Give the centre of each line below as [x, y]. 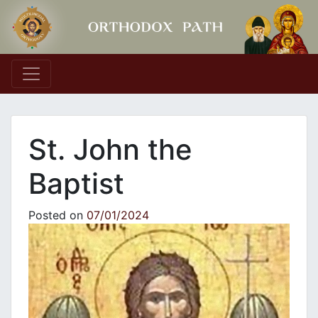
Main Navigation [98, 86]
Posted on [57, 215]
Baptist [76, 184]
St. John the [110, 150]
